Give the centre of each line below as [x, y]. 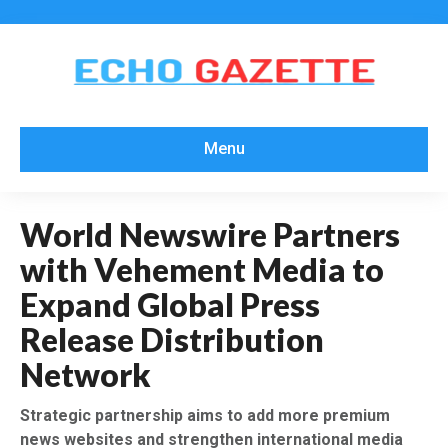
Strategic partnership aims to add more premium [205, 415]
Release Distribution [172, 339]
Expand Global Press [170, 304]
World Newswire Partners [210, 234]
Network [85, 374]
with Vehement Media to [202, 269]
